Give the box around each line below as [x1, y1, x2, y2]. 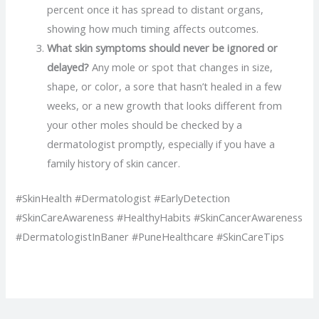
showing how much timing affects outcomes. [47, 21, 259, 36]
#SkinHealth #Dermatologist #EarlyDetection [16, 191, 231, 206]
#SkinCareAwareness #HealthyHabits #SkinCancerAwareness [16, 210, 303, 225]
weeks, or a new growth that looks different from [47, 98, 283, 113]
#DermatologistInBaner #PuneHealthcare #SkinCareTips [16, 229, 285, 244]
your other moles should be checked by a [47, 117, 243, 132]
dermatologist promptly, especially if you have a [47, 137, 276, 152]
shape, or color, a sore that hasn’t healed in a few [47, 79, 282, 94]
